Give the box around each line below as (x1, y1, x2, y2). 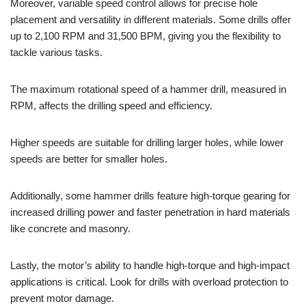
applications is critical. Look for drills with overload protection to (10, 275, 288, 288)
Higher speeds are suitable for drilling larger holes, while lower (10, 136, 283, 148)
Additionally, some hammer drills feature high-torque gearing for (10, 189, 290, 201)
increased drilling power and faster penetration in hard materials (10, 206, 290, 218)
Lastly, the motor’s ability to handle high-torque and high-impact (10, 259, 290, 271)
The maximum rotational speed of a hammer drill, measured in (10, 83, 286, 95)
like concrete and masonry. (10, 222, 130, 234)
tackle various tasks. (10, 46, 102, 58)
